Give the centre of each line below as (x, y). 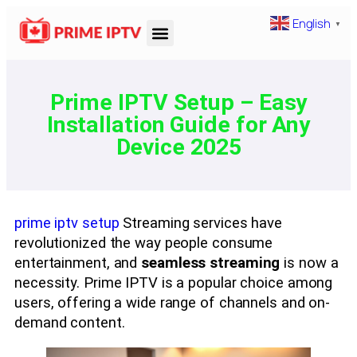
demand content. (70, 322)
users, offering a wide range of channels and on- (173, 302)
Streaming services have (201, 223)
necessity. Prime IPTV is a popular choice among (174, 282)
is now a (309, 263)
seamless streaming (211, 263)
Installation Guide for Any (178, 125)
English (312, 23)
